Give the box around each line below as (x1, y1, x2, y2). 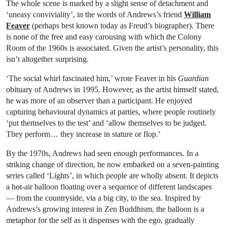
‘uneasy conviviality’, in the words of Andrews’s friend (6, 10, 184, 19)
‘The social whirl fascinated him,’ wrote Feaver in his (6, 74, 178, 83)
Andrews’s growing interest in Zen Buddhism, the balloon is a (6, 205, 204, 214)
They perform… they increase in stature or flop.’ (6, 130, 161, 139)
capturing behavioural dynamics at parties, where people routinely (6, 107, 216, 117)
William (184, 10, 211, 19)
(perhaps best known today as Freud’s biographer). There (30, 21, 214, 30)
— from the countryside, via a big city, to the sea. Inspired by (6, 194, 201, 203)
